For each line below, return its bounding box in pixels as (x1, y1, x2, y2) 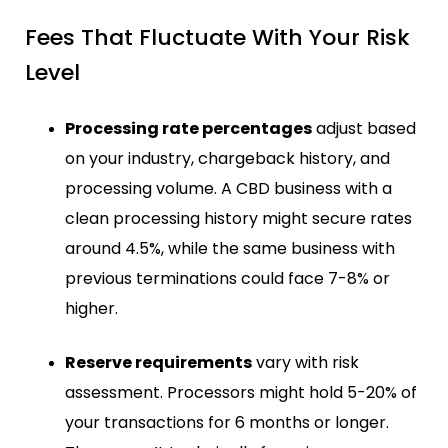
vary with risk (252, 351, 359, 375)
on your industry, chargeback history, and (65, 147, 390, 171)
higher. (65, 297, 118, 321)
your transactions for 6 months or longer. (65, 411, 389, 435)
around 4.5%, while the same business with (65, 237, 395, 261)
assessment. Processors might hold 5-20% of (65, 381, 417, 405)
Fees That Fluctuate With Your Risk (25, 22, 410, 54)
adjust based (312, 117, 416, 141)
